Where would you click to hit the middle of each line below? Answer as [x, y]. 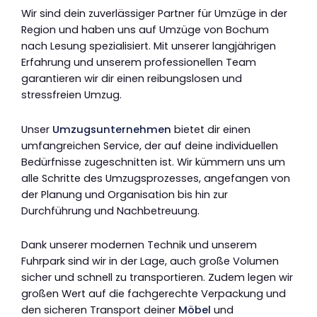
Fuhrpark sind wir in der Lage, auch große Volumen [150, 261]
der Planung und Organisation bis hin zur [125, 194]
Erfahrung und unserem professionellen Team [139, 63]
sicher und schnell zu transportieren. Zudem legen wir [157, 278]
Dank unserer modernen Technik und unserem [139, 245]
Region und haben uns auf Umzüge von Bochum [145, 30]
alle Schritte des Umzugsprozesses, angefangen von [156, 178]
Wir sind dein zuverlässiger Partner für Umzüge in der [154, 14]
